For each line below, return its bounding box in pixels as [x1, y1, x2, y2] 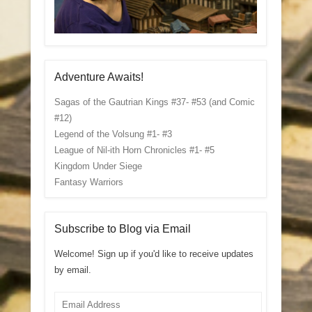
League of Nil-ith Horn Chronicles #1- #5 [54, 145, 214, 156]
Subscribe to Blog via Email [54, 223, 191, 235]
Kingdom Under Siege [54, 161, 142, 172]
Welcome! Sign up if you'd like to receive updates [54, 249, 253, 260]
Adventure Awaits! [54, 71, 143, 84]
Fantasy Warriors [54, 177, 123, 188]
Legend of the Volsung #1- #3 [54, 129, 172, 140]
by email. [54, 265, 91, 276]
